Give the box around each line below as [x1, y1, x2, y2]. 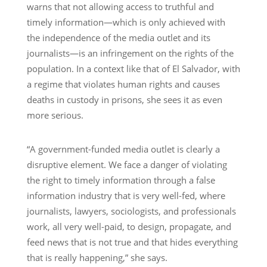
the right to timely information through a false [26, 173, 215, 186]
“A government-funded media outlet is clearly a [26, 142, 220, 155]
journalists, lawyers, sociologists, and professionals [26, 204, 236, 217]
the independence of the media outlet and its [26, 31, 210, 44]
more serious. [26, 108, 83, 121]
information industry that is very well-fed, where [26, 189, 225, 201]
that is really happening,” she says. [26, 251, 167, 263]
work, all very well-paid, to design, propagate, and [26, 220, 231, 232]
